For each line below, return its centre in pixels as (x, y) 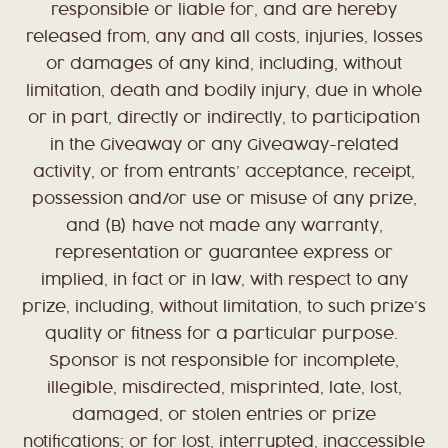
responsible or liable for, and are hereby (224, 11)
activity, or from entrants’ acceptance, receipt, (224, 173)
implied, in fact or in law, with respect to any (224, 281)
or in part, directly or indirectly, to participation (224, 119)
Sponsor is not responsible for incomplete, (224, 362)
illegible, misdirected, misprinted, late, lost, (224, 389)
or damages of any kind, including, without (224, 65)
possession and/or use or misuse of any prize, (224, 200)
